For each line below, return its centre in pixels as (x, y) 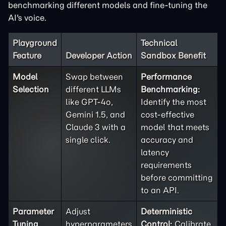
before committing (177, 178)
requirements (166, 165)
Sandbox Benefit (173, 55)
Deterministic (166, 211)
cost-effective (167, 115)
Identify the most (174, 102)
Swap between (94, 77)
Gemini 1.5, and (95, 115)
